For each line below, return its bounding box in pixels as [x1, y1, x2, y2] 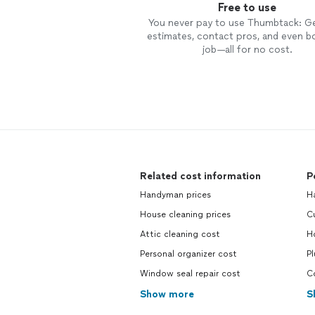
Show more [140, 288, 194, 300]
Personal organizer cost [140, 249, 237, 259]
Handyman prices [140, 190, 211, 200]
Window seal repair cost [140, 269, 240, 278]
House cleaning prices [140, 210, 231, 219]
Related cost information [140, 170, 261, 182]
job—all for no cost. [201, 44, 292, 56]
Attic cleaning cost [140, 229, 220, 239]
